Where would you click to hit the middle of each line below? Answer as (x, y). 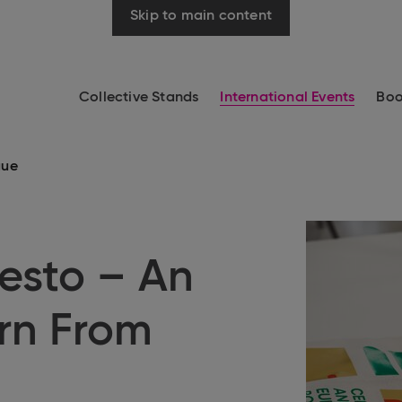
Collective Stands (139, 98)
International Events (288, 98)
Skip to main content (201, 16)
